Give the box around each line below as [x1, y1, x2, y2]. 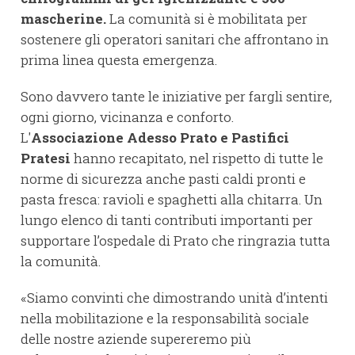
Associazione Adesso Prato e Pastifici [31, 128, 289, 147]
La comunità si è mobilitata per [109, 10, 307, 29]
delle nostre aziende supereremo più [21, 330, 251, 349]
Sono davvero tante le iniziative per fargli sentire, [21, 87, 332, 106]
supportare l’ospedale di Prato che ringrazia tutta [21, 231, 330, 250]
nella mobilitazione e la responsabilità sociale [21, 309, 309, 328]
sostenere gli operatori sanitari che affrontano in [21, 30, 329, 49]
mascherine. [21, 10, 109, 29]
